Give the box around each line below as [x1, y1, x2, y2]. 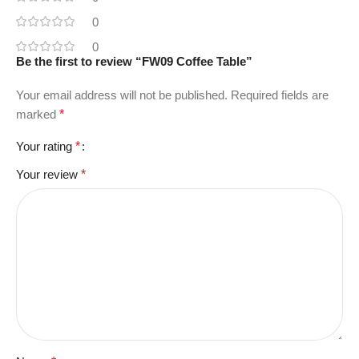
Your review [16, 167, 81, 181]
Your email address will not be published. [16, 87, 228, 102]
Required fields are [231, 87, 329, 102]
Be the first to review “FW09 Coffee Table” [16, 54, 252, 68]
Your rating [16, 139, 75, 153]
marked [16, 107, 59, 121]
